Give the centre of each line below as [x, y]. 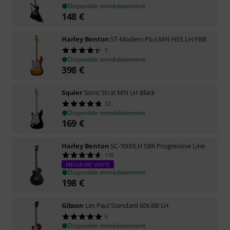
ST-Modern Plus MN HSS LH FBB [158, 39]
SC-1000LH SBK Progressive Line [158, 146]
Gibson [73, 205]
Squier [72, 92]
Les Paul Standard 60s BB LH [127, 205]
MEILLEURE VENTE [88, 164]
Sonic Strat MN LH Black [120, 92]
